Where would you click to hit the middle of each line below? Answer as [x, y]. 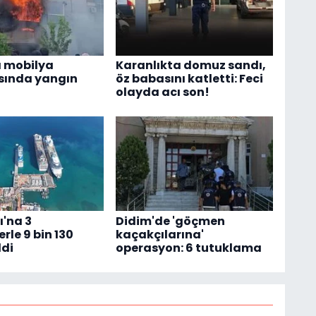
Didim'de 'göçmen [170, 221]
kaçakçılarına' [159, 234]
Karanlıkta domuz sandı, [190, 65]
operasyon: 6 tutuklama [188, 248]
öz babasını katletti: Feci [189, 78]
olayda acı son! [162, 92]
